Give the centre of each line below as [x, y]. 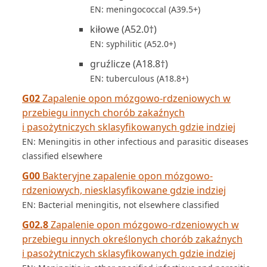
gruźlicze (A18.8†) [129, 64]
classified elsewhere [62, 156]
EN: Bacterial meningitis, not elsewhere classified [121, 205]
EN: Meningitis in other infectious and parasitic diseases [135, 142]
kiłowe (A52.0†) [123, 29]
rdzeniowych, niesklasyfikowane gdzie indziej [124, 190]
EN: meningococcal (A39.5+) [145, 9]
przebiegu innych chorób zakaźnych [103, 113]
